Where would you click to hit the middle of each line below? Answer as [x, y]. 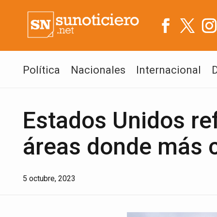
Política [41, 70]
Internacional [169, 70]
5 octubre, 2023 [49, 178]
